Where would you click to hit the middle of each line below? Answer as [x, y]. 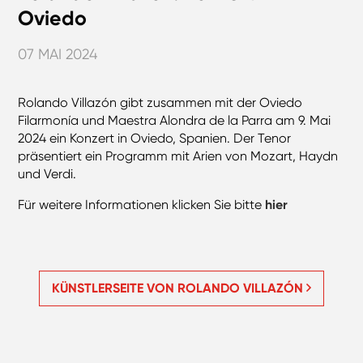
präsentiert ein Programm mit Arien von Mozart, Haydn [178, 156]
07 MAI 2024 [58, 54]
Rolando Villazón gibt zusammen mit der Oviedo [160, 103]
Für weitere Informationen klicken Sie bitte [142, 205]
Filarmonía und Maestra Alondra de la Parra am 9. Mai [175, 121]
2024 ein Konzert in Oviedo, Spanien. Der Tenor [155, 139]
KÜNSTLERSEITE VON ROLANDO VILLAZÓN [179, 288]
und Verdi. [47, 174]
